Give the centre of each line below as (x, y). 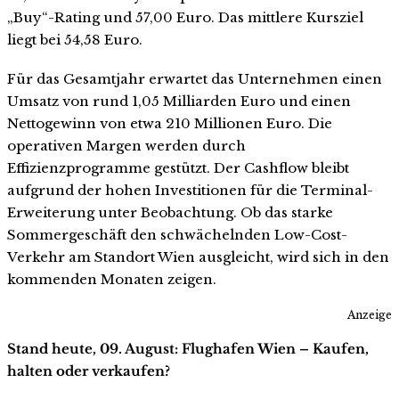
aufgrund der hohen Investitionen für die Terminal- (190, 190)
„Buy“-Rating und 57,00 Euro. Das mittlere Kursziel (185, 17)
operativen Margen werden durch (126, 145)
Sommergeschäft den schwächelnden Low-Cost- (177, 234)
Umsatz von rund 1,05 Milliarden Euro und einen (179, 101)
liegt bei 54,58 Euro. (75, 39)
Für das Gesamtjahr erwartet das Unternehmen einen (195, 78)
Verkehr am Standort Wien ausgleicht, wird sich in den (198, 256)
